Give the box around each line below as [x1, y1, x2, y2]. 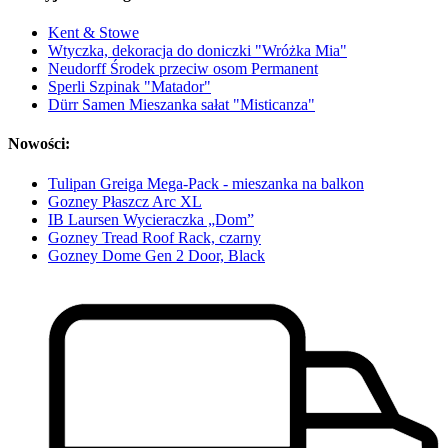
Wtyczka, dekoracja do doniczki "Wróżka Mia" [48, 42, 347, 60]
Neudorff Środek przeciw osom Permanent [48, 60, 318, 78]
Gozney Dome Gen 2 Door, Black [48, 246, 265, 264]
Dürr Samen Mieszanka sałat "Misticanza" [48, 96, 315, 114]
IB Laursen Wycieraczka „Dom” [48, 210, 254, 228]
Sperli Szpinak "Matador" [48, 78, 211, 96]
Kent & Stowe [48, 24, 139, 42]
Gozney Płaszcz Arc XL [48, 192, 202, 210]
